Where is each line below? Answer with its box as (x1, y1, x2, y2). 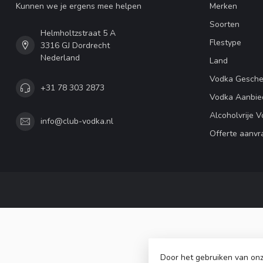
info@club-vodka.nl (41, 116, 113, 127)
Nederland (41, 52, 80, 63)
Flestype (210, 36, 241, 48)
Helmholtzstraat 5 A (41, 27, 116, 39)
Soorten (210, 18, 240, 30)
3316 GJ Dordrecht (41, 39, 110, 51)
